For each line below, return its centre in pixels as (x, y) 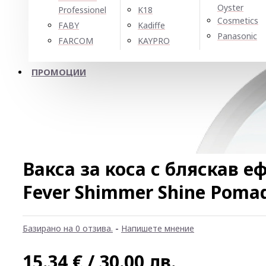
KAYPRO (154, 41)
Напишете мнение (158, 228)
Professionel (82, 10)
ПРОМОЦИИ (59, 72)
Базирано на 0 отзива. (68, 228)
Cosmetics (238, 20)
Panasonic (237, 36)
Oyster (230, 7)
